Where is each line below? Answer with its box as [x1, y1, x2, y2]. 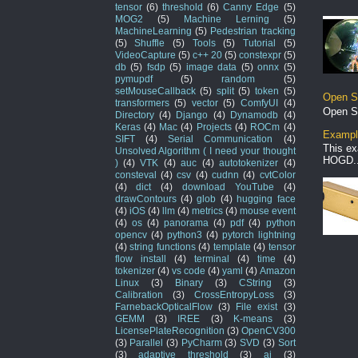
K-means [233, 312, 273, 324]
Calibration [114, 288, 163, 300]
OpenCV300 [241, 324, 296, 336]
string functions [129, 241, 196, 252]
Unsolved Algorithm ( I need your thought [114, 145, 296, 156]
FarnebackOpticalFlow [114, 300, 213, 312]
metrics [191, 205, 223, 216]
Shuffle [134, 37, 165, 48]
